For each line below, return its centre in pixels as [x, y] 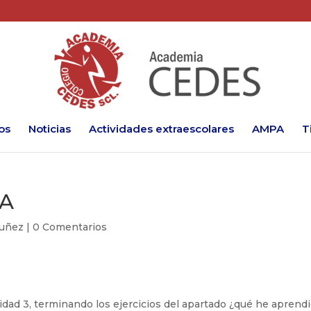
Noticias [49, 129]
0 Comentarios [70, 227]
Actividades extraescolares [161, 129]
